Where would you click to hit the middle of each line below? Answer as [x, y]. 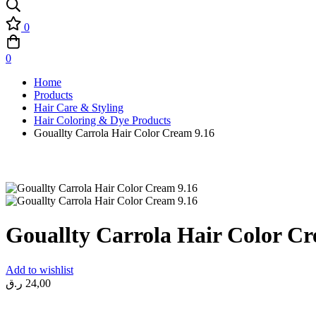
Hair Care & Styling [79, 108]
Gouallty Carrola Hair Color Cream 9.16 [124, 133]
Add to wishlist [39, 269]
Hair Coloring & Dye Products [102, 120]
